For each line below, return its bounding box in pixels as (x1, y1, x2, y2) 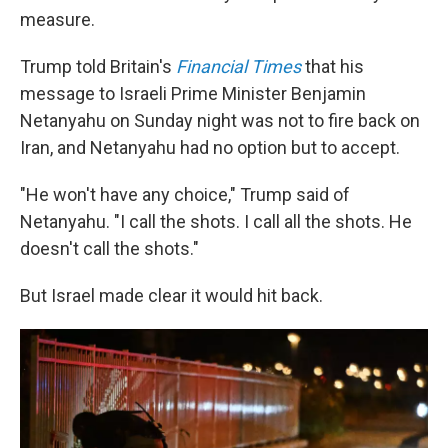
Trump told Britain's (20, 56, 176, 77)
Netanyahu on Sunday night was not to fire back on (20, 110, 420, 131)
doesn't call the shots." (20, 238, 199, 259)
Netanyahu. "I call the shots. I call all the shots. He (20, 211, 412, 232)
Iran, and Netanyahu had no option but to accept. (20, 137, 400, 158)
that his (301, 56, 364, 77)
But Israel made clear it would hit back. (20, 285, 323, 306)
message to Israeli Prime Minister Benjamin (20, 83, 366, 104)
